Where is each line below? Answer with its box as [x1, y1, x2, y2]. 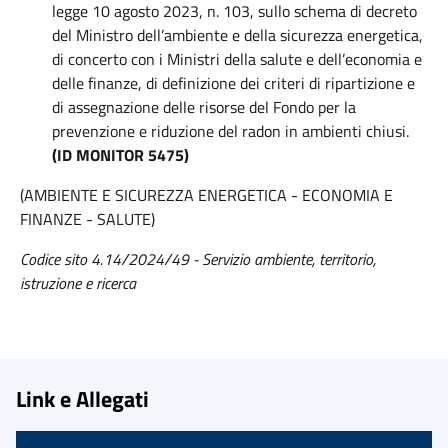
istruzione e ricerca [20, 271, 136, 295]
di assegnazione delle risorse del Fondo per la [52, 95, 356, 119]
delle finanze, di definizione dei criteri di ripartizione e [52, 71, 415, 95]
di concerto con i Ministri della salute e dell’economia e [52, 47, 422, 71]
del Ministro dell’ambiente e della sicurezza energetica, [52, 23, 423, 47]
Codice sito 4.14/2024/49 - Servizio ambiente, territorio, [20, 247, 376, 271]
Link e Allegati [16, 382, 149, 415]
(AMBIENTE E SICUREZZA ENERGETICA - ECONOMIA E [20, 183, 393, 207]
